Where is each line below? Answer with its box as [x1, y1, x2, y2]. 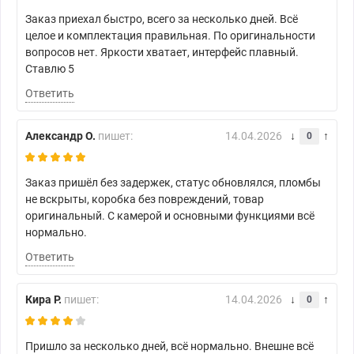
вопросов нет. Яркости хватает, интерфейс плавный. [25, 46, 299, 59]
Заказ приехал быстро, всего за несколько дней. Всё [25, 13, 298, 26]
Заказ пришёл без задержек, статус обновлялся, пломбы [25, 176, 321, 190]
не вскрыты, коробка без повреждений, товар [25, 193, 264, 206]
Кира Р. [25, 293, 62, 307]
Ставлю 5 [25, 62, 74, 76]
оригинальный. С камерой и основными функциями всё [25, 209, 314, 223]
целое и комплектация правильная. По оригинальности [25, 29, 315, 43]
